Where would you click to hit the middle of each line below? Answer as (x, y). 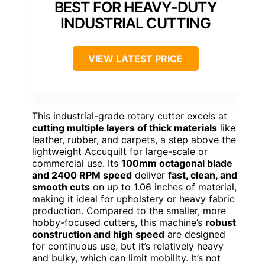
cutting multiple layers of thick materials (125, 128)
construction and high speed (98, 235)
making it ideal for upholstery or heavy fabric (133, 199)
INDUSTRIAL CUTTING (135, 23)
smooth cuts (61, 187)
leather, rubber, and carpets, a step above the (134, 140)
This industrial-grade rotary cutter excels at (130, 116)
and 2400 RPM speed (82, 175)
